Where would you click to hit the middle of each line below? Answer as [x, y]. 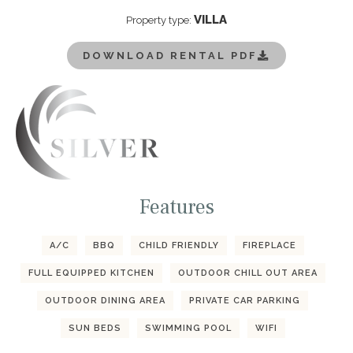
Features [176, 208]
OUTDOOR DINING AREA [105, 301]
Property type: [160, 20]
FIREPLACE [269, 246]
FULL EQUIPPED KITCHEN [91, 273]
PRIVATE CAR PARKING [245, 301]
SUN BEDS [95, 329]
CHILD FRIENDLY [178, 246]
